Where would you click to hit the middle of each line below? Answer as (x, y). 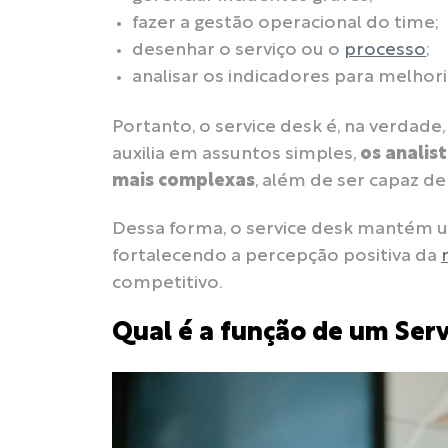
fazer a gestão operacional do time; (285, 24)
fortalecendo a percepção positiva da (276, 257)
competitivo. (167, 284)
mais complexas (183, 181)
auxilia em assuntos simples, (236, 154)
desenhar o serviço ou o (238, 51)
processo (385, 51)
